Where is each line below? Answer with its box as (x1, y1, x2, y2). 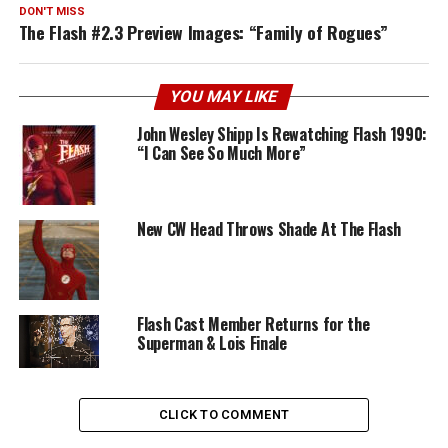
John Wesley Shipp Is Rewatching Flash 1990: (136, 121, 428, 146)
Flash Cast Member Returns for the (136, 311, 370, 336)
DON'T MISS (18, 4, 85, 18)
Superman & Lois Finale (136, 330, 287, 355)
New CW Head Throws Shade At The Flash (136, 216, 402, 241)
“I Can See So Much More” (136, 140, 307, 165)
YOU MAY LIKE (168, 86, 281, 106)
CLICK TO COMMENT (158, 406, 290, 422)
